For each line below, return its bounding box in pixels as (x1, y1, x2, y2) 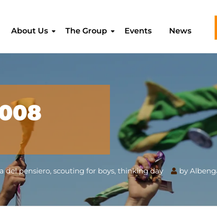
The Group (65, 26, 108, 35)
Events (124, 26, 152, 35)
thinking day (118, 166, 163, 175)
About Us (11, 26, 48, 35)
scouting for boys (53, 166, 114, 175)
